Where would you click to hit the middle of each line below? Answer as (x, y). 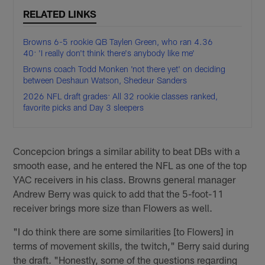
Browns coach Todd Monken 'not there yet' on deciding (125, 69)
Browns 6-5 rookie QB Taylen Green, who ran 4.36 (118, 42)
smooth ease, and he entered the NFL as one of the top (130, 165)
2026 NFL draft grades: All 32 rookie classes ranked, (121, 96)
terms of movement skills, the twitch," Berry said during (131, 245)
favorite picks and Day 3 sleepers (84, 108)
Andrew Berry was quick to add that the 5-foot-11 (119, 193)
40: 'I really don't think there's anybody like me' (109, 53)
